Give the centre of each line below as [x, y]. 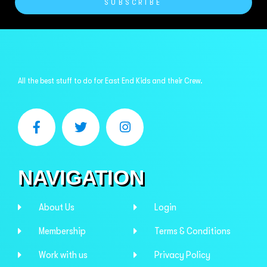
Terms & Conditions [193, 231]
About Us [57, 207]
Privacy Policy [183, 255]
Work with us [63, 255]
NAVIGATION [81, 178]
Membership [63, 231]
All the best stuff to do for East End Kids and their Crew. [110, 80]
